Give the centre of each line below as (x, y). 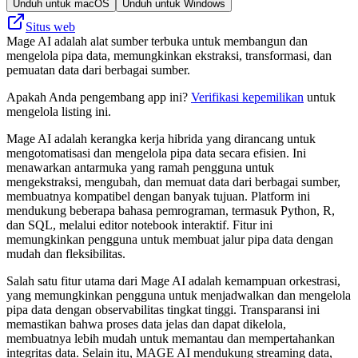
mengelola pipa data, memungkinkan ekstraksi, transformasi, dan (169, 55)
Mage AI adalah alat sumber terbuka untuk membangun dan (157, 41)
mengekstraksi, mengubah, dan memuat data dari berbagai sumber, (173, 181)
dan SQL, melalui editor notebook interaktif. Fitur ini (139, 225)
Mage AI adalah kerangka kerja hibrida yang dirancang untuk (161, 138)
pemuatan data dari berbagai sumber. (98, 70)
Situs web (50, 26)
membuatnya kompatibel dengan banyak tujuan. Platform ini (158, 196)
